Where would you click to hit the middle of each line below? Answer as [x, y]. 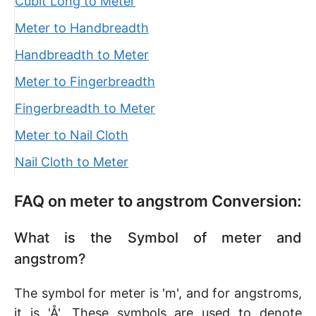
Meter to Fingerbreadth [85, 81]
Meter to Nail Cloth [72, 135]
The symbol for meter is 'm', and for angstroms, [158, 293]
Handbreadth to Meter [82, 55]
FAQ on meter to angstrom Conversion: [158, 201]
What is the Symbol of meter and [158, 238]
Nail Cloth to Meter [72, 162]
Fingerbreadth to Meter [85, 108]
